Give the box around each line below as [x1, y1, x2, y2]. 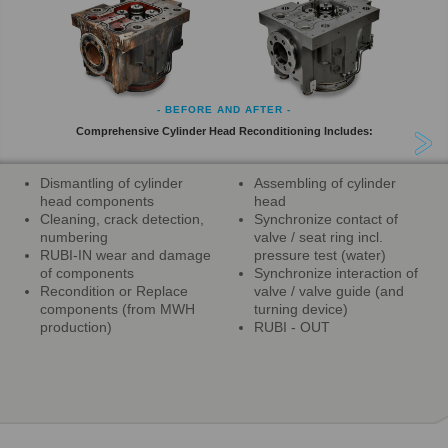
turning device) [254, 300, 348, 317]
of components [40, 264, 134, 281]
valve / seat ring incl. [254, 228, 383, 245]
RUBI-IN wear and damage [40, 246, 211, 263]
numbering [40, 228, 108, 245]
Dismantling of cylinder [40, 174, 183, 191]
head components [40, 192, 154, 209]
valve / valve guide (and [254, 282, 404, 299]
